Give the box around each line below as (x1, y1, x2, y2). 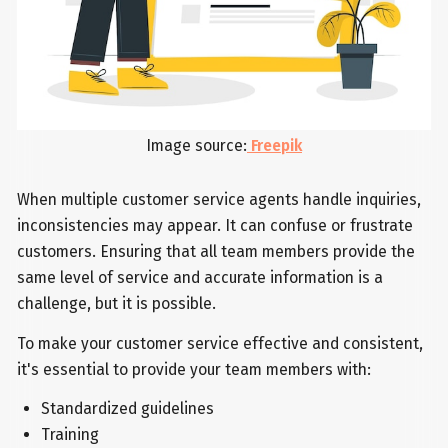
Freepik (247, 135, 302, 155)
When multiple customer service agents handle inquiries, (17, 189, 422, 209)
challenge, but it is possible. (17, 293, 217, 313)
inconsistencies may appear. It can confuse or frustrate (17, 215, 414, 235)
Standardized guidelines (40, 399, 214, 419)
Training (40, 425, 99, 445)
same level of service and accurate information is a (17, 267, 384, 287)
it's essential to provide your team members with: (17, 359, 372, 379)
